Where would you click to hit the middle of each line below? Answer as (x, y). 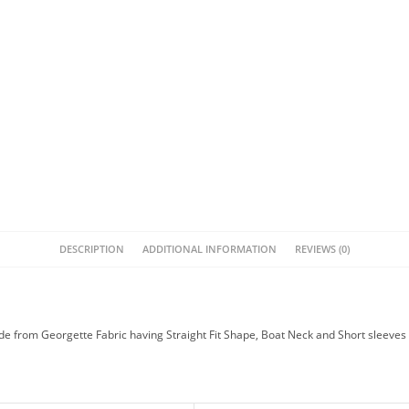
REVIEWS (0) (322, 248)
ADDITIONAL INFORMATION (210, 248)
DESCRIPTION (92, 248)
